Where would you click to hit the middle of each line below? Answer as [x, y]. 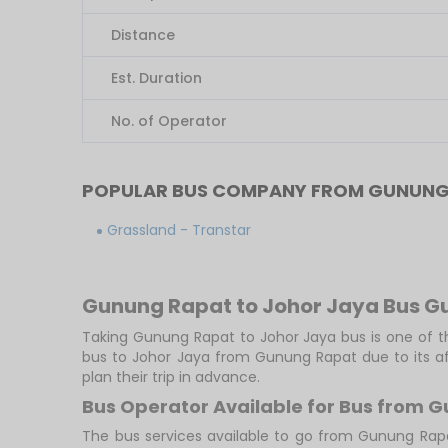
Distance [143, 35]
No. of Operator [169, 121]
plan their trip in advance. [171, 377]
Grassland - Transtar [179, 230]
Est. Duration [157, 78]
